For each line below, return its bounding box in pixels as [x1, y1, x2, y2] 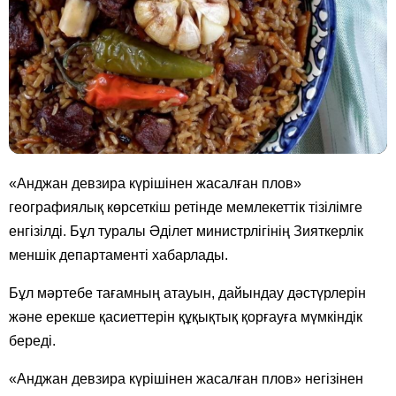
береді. [9, 332, 56, 348]
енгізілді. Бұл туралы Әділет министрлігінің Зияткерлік [9, 223, 363, 239]
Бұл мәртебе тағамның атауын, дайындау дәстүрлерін [9, 285, 366, 301]
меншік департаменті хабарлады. [9, 247, 228, 263]
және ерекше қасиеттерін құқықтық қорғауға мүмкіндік [9, 308, 362, 324]
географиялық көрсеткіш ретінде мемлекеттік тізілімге [9, 199, 362, 215]
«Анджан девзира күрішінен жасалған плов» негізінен [9, 370, 363, 386]
